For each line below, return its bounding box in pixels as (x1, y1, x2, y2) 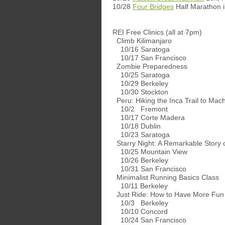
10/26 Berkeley (113, 156, 168, 164)
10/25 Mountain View (113, 148, 187, 156)
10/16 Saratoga (113, 45, 170, 53)
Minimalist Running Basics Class (113, 173, 219, 181)
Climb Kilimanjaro (113, 37, 172, 45)
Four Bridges (133, 3, 174, 11)
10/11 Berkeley (113, 182, 168, 190)
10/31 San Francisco (113, 165, 186, 173)
